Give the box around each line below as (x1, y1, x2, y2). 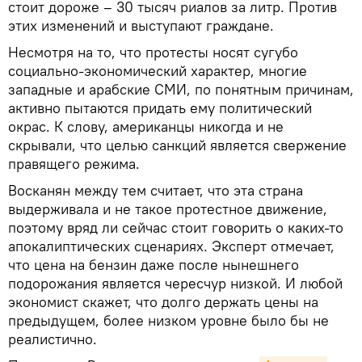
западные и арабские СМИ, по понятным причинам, (8, 79, 354, 99)
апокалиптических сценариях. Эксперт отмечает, (8, 236, 335, 255)
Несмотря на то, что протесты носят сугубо (8, 42, 298, 61)
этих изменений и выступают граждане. (8, 15, 274, 35)
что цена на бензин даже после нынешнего (8, 255, 299, 274)
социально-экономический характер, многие (8, 61, 307, 80)
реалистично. (8, 329, 97, 348)
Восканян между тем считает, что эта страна (8, 180, 303, 200)
